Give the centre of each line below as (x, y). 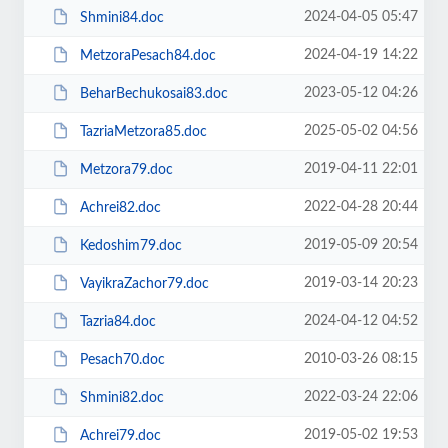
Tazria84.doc (117, 321)
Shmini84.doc (121, 17)
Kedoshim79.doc (130, 245)
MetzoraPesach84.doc (147, 55)
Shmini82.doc (121, 397)
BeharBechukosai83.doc (153, 93)
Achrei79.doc (120, 435)
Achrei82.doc (120, 207)
